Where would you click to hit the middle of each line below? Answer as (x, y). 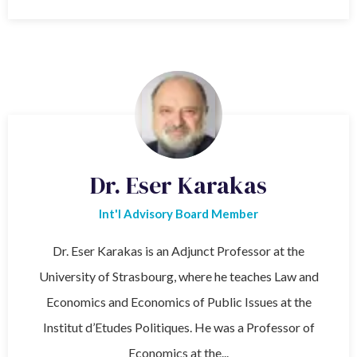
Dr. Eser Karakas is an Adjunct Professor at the (178, 250)
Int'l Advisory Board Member (178, 213)
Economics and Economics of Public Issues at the (178, 301)
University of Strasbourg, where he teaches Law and (178, 276)
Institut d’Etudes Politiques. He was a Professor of (178, 327)
